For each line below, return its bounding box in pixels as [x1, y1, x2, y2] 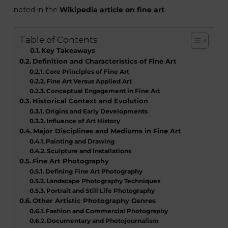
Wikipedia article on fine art [59, 5, 164, 14]
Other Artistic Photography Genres [32, 196, 156, 205]
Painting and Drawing [46, 137, 115, 146]
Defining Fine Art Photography [45, 167, 143, 176]
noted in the [13, 5, 60, 14]
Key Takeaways [41, 47, 96, 55]
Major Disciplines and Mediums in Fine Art [33, 127, 181, 135]
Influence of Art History [46, 117, 121, 125]
